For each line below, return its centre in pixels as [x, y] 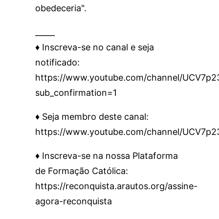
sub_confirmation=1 [76, 93]
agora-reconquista [74, 201]
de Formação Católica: [82, 171]
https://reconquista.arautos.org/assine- [116, 186]
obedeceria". [61, 8]
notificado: [57, 62]
